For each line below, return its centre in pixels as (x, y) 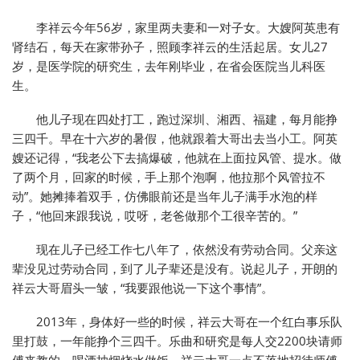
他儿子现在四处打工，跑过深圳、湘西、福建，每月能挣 (187, 119)
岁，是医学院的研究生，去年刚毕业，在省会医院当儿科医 (169, 66)
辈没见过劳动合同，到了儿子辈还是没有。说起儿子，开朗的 (175, 268)
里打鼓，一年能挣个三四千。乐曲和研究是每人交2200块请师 (177, 341)
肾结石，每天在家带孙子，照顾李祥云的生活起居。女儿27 (170, 47)
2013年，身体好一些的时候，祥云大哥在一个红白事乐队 (189, 321)
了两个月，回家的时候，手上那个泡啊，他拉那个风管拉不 (169, 177)
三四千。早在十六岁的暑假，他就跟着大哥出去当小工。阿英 (175, 138)
